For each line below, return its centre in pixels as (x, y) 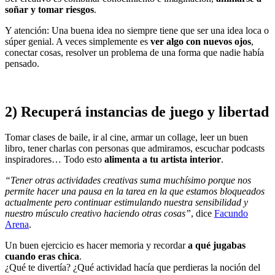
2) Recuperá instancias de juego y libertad (137, 111)
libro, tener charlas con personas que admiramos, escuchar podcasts (135, 149)
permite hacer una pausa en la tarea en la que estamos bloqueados (135, 192)
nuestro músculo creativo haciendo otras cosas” (98, 214)
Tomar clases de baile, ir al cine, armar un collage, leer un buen (126, 137)
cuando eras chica (42, 257)
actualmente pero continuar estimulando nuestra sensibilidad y (126, 203)
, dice (203, 214)
